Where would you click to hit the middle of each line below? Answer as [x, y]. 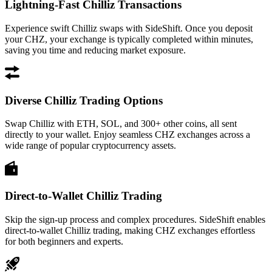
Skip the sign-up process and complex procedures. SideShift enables [135, 219]
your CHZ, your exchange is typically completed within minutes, [129, 39]
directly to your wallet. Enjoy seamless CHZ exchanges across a [127, 135]
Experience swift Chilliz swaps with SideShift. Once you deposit [129, 28]
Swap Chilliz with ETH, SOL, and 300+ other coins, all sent [121, 124]
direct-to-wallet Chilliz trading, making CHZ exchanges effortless [130, 230]
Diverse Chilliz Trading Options [84, 100]
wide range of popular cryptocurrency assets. [90, 146]
